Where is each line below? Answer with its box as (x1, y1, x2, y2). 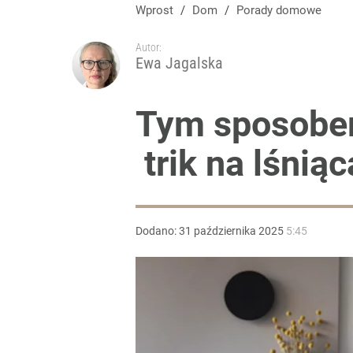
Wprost (136, 3, 173, 17)
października (194, 225, 256, 237)
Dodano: (136, 225, 179, 237)
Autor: (136, 41, 162, 54)
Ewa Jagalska (136, 54, 223, 72)
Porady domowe (243, 3, 321, 17)
